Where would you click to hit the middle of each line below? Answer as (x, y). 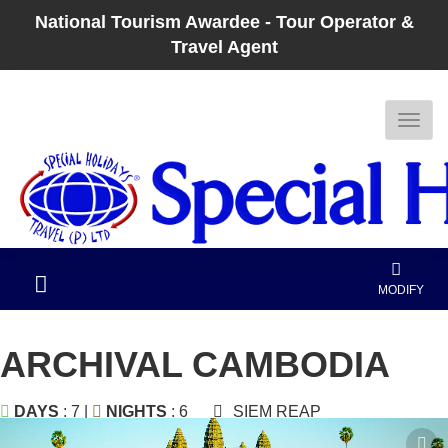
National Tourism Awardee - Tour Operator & (224, 22)
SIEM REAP (275, 411)
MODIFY (401, 290)
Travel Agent (224, 47)
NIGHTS (138, 411)
